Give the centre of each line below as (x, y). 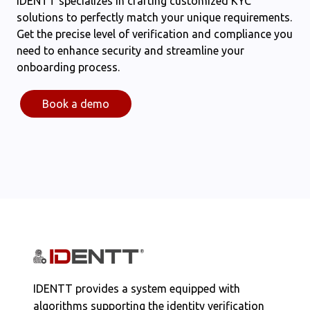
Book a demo (75, 103)
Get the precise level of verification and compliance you (155, 34)
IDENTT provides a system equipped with (137, 288)
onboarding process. (68, 67)
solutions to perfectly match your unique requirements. (154, 17)
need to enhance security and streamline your (130, 51)
